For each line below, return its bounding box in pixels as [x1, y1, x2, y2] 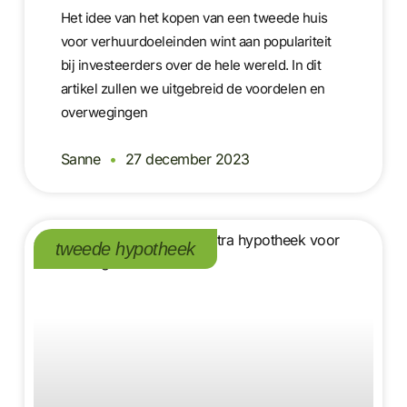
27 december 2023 [121, 150, 250, 169]
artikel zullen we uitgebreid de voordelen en [60, 80, 325, 98]
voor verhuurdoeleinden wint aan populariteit [60, 33, 332, 51]
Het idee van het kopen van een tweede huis [60, 9, 328, 27]
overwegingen [60, 104, 148, 122]
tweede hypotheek [55, 239, 195, 260]
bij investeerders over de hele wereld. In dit [60, 56, 322, 74]
